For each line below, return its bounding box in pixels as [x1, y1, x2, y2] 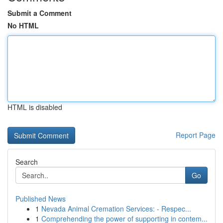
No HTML [7, 20, 39, 30]
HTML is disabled [7, 102, 62, 112]
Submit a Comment [7, 8, 72, 18]
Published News [15, 194, 66, 204]
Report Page [176, 130, 216, 140]
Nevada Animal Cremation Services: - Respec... [41, 204, 191, 214]
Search [15, 157, 38, 167]
